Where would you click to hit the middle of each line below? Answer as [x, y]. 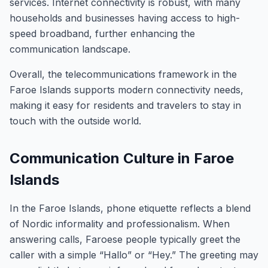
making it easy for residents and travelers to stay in [125, 105]
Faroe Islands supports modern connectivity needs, [127, 90]
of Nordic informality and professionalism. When [120, 224]
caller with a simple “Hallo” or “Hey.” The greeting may [134, 255]
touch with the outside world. [75, 121]
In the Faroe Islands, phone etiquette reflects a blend [130, 208]
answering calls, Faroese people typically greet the [125, 239]
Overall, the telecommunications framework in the [123, 74]
